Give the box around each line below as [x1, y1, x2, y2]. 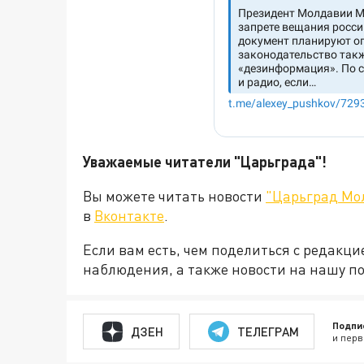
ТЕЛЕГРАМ [236, 323, 299, 339]
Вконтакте [94, 206, 164, 224]
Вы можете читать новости [83, 187, 266, 205]
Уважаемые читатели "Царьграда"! [83, 153, 327, 171]
